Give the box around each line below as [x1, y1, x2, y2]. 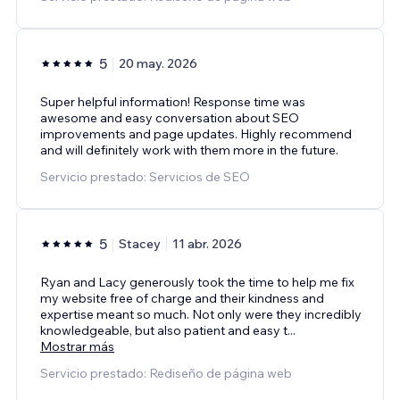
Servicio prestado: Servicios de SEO [40, 168, 250, 185]
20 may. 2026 [119, 54, 197, 71]
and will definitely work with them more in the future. [40, 141, 338, 158]
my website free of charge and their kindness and [40, 289, 324, 306]
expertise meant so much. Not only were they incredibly [40, 305, 362, 322]
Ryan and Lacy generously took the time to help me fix [40, 273, 354, 290]
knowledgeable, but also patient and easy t [40, 321, 287, 338]
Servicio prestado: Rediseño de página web [40, 364, 292, 381]
